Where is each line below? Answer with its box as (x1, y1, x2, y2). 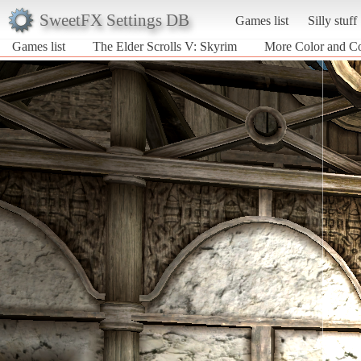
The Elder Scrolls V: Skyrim (93, 39, 237, 53)
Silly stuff (307, 13, 357, 27)
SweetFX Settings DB (39, 10, 189, 29)
